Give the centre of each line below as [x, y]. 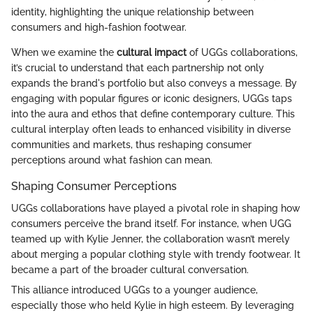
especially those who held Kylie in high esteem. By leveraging [153, 305]
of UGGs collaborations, [242, 52]
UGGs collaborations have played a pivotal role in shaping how [156, 208]
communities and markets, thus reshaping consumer [131, 144]
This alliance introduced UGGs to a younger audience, [134, 290]
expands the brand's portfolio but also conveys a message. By [154, 83]
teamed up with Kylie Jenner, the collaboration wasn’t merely [151, 239]
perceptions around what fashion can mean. [112, 160]
